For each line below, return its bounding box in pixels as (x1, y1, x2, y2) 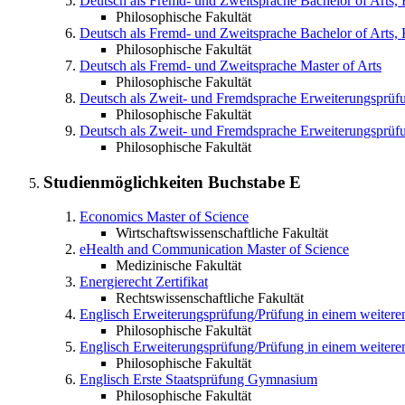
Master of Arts (300, 58, 381, 74)
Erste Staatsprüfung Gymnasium (133, 372, 317, 388)
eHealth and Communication (80, 241, 243, 258)
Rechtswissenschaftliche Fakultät (116, 290, 304, 306)
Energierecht (80, 274, 152, 290)
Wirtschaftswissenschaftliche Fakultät (116, 225, 328, 241)
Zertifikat (155, 274, 208, 290)
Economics (80, 209, 143, 225)
